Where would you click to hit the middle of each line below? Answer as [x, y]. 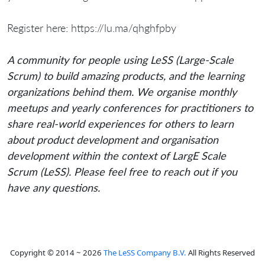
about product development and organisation [113, 139]
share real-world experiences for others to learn [120, 123]
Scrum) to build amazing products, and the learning [126, 75]
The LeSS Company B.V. [145, 252]
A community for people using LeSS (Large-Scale [120, 59]
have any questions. [54, 187]
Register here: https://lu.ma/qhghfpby [92, 28]
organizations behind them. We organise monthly [122, 91]
